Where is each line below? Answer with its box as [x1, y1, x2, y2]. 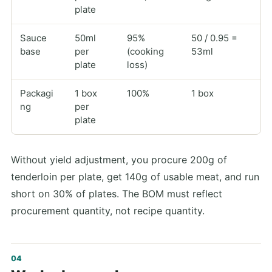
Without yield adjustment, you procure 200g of [11, 153, 227, 166]
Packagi [19, 87, 53, 100]
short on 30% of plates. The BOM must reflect [11, 187, 222, 200]
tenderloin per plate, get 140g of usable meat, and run [11, 170, 259, 183]
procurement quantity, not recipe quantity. [11, 204, 205, 217]
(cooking [126, 46, 164, 58]
